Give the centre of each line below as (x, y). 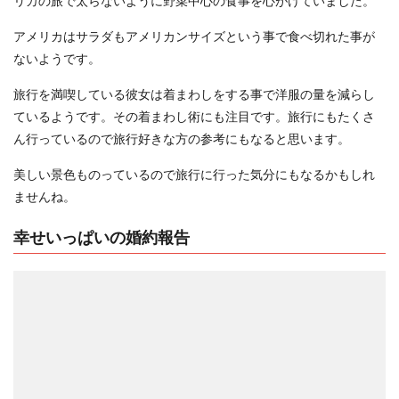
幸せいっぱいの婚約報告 (102, 236)
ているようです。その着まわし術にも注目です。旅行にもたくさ (194, 117)
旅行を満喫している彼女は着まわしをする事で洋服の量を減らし (194, 94)
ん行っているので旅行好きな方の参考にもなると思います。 (182, 139)
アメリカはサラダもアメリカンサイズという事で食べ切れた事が (194, 37)
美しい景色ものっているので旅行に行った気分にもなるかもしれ (194, 175)
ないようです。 (57, 59)
